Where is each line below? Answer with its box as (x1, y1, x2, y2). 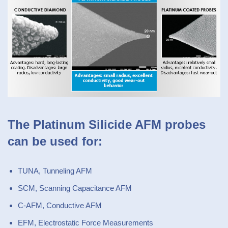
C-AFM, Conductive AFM (18, 201, 102, 210)
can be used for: (8, 134, 102, 149)
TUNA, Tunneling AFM (18, 166, 92, 176)
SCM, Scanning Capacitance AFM (18, 184, 132, 193)
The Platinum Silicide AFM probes (8, 118, 206, 132)
